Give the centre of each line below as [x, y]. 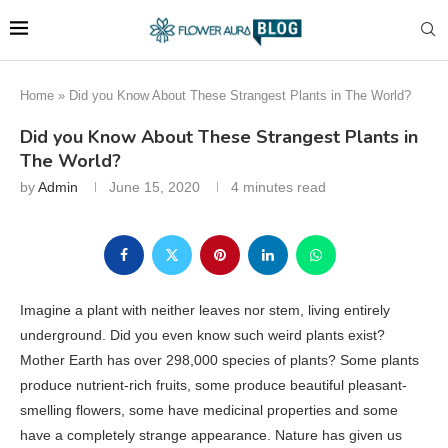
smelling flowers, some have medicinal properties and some [209, 409]
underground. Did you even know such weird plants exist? [202, 334]
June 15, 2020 [154, 186]
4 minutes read [278, 186]
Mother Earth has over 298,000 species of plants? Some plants [219, 359]
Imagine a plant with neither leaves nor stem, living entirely [205, 309]
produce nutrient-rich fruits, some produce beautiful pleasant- [213, 384]
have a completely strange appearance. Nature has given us [211, 434]
